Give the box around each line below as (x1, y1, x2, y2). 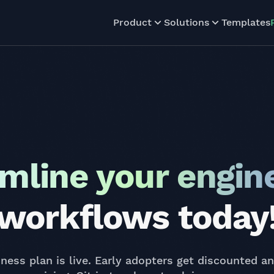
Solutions (164, 17, 209, 28)
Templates (221, 17, 270, 28)
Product (113, 17, 152, 28)
